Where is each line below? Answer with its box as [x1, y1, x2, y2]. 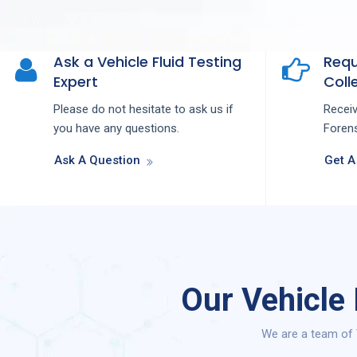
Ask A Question [54, 153, 140, 168]
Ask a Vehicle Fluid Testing [53, 52, 241, 73]
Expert [53, 72, 98, 92]
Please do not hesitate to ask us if [53, 102, 233, 117]
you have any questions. [53, 121, 179, 136]
